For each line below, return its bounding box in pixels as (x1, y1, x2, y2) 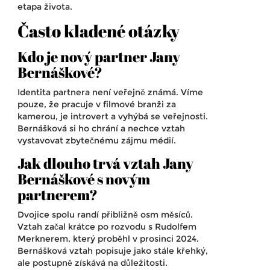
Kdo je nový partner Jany (17, 47, 180, 67)
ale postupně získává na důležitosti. (17, 257, 168, 269)
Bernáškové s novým (17, 169, 150, 189)
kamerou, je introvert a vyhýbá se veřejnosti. (17, 111, 208, 122)
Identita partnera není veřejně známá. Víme (17, 87, 203, 98)
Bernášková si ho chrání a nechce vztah (17, 123, 185, 134)
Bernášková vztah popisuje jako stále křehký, (17, 245, 208, 257)
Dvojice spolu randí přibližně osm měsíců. (17, 209, 193, 221)
